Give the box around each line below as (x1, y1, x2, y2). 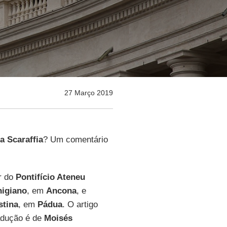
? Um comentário (43, 135, 108, 144)
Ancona (46, 186, 77, 196)
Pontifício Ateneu (15, 172, 85, 182)
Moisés (44, 213, 72, 223)
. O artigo (62, 200, 98, 209)
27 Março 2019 (64, 89, 113, 97)
